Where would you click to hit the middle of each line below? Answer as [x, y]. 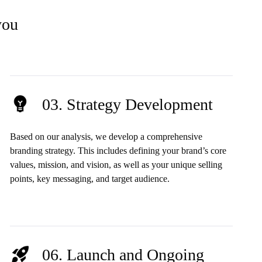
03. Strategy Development [127, 104]
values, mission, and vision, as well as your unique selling [116, 164]
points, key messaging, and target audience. [89, 178]
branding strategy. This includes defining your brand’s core [118, 150]
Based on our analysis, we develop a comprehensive [106, 136]
